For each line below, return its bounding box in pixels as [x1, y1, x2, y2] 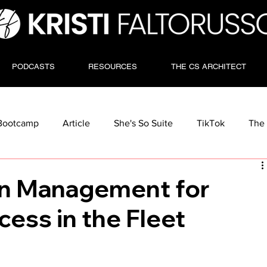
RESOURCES [88, 61, 138, 71]
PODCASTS [11, 61, 55, 71]
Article [63, 117, 91, 128]
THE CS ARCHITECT [170, 61, 246, 71]
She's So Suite [114, 117, 173, 128]
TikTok [197, 117, 225, 128]
